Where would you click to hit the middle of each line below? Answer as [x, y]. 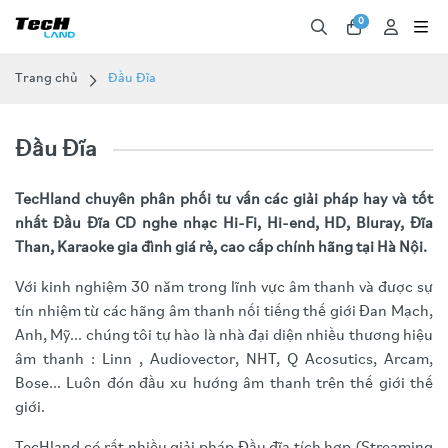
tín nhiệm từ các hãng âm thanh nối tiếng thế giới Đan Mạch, [224, 312]
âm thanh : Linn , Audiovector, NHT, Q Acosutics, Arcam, [224, 360]
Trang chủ [46, 78]
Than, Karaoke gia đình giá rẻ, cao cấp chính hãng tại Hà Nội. [221, 248]
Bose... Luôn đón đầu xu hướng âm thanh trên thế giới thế [224, 384]
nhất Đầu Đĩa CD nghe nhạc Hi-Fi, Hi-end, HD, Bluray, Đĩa [224, 224]
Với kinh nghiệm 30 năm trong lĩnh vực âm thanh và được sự [224, 288]
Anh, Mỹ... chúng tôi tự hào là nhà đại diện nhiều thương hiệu [224, 336]
